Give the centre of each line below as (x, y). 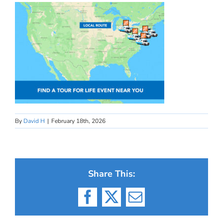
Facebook (114, 203)
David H (34, 121)
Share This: (111, 174)
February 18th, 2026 (78, 121)
